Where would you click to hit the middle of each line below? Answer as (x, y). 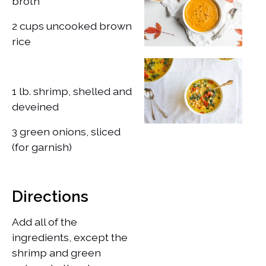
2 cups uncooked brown (72, 26)
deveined (35, 106)
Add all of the (45, 221)
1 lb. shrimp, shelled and (72, 91)
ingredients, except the (70, 237)
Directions (50, 196)
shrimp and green (56, 252)
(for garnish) (42, 147)
